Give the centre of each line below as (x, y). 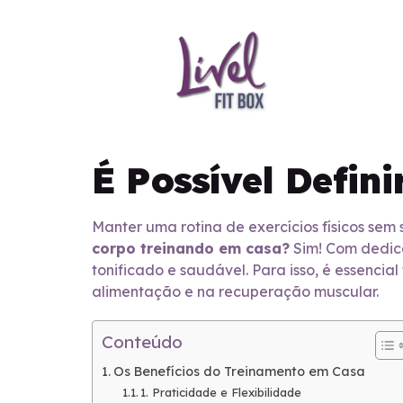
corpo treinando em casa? (191, 249)
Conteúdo (142, 342)
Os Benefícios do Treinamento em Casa (239, 372)
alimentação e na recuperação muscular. (235, 292)
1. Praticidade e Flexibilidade (221, 393)
